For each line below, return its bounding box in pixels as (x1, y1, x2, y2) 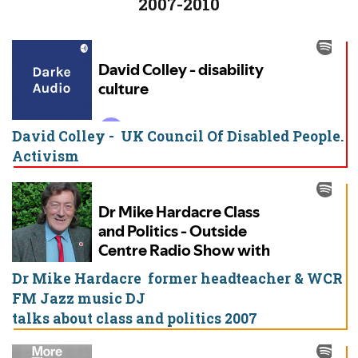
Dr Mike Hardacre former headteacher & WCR (12, 269, 343, 288)
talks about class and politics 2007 (12, 309, 257, 328)
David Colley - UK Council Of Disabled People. (12, 127, 344, 146)
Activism (12, 147, 79, 166)
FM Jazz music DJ (12, 289, 145, 308)
